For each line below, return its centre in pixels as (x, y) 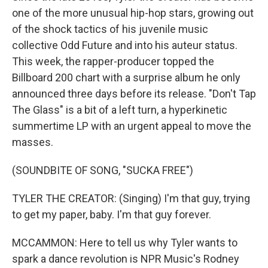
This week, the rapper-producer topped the (113, 61)
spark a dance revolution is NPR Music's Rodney (126, 259)
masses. (33, 142)
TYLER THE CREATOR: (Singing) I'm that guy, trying (131, 198)
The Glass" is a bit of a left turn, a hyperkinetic (120, 110)
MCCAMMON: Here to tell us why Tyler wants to (125, 243)
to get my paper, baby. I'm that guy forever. (112, 214)
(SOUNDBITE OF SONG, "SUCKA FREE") (103, 170)
